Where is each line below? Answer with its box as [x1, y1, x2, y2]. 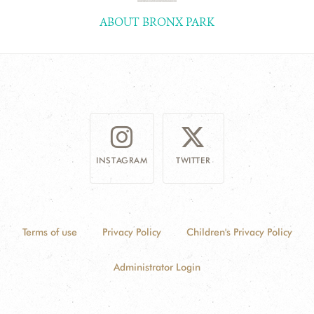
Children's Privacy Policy [186, 226, 292, 238]
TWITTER [176, 155, 211, 165]
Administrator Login [114, 261, 200, 273]
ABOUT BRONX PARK [100, 15, 214, 29]
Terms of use [22, 226, 77, 238]
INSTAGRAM [96, 155, 148, 165]
